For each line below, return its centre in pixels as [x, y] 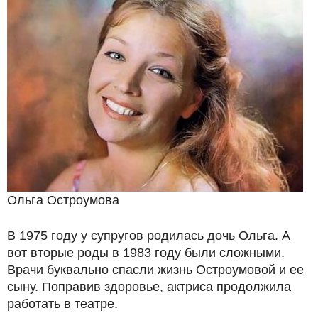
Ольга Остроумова [63, 201]
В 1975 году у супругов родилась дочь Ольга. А [149, 236]
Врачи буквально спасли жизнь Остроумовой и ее [155, 270]
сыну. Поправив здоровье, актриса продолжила [149, 287]
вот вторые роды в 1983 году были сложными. [146, 253]
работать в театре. [62, 304]
